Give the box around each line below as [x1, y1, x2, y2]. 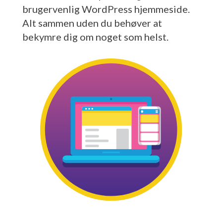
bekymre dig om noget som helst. [22, 31, 168, 43]
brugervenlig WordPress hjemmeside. [22, 3, 190, 15]
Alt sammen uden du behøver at [22, 17, 162, 29]
